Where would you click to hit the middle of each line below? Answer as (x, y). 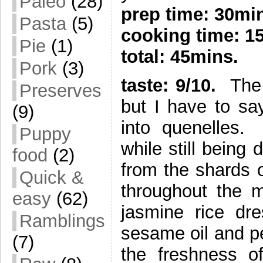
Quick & (52, 178)
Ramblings (62, 221)
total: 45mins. (180, 57)
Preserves (60, 91)
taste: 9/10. (169, 85)
